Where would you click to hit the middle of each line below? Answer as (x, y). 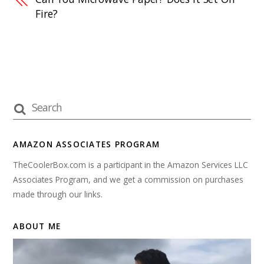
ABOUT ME (37, 226)
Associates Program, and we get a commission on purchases (128, 179)
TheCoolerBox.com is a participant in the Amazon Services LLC (131, 164)
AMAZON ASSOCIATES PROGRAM (87, 144)
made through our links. (58, 194)
